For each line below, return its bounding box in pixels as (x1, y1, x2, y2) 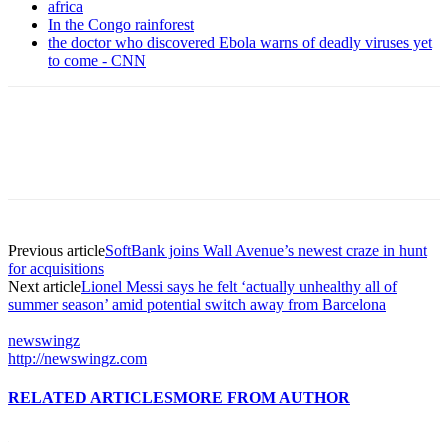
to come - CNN (48, 51, 146, 69)
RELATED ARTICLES (8, 388, 173, 406)
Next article (8, 277, 81, 295)
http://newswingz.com (8, 349, 147, 367)
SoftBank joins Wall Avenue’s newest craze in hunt (105, 241, 427, 259)
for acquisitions (8, 259, 104, 277)
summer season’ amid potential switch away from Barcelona (8, 295, 386, 313)
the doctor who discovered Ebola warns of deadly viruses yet (48, 33, 432, 51)
